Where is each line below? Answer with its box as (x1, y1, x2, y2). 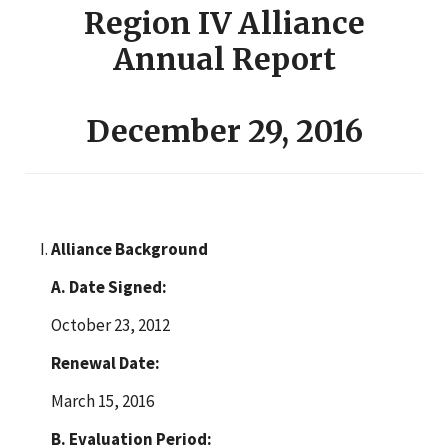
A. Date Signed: (50, 275, 167, 298)
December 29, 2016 (85, 111, 363, 150)
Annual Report (112, 39, 336, 78)
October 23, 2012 (50, 313, 170, 336)
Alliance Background (50, 237, 208, 260)
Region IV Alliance (83, 3, 365, 42)
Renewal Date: (50, 351, 160, 374)
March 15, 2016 (50, 389, 154, 412)
